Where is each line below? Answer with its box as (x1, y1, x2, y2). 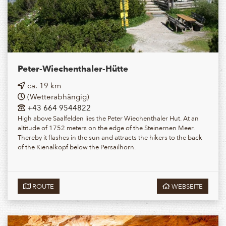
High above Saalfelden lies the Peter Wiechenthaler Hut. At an (18, 112, 199, 123)
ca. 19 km (25, 79, 61, 91)
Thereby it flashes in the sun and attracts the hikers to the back (18, 131, 202, 142)
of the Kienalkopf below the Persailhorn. (18, 141, 136, 152)
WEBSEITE (170, 180, 203, 191)
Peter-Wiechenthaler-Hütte (18, 61, 128, 76)
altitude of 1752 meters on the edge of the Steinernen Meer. (18, 122, 195, 133)
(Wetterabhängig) (25, 90, 89, 102)
